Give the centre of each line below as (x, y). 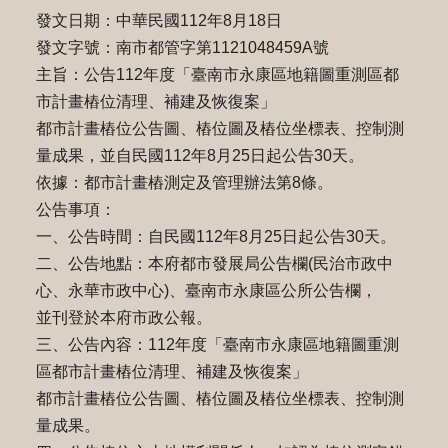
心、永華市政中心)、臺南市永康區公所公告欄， (206, 290)
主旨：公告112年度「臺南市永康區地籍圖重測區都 (217, 74)
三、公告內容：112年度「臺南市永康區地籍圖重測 (217, 344)
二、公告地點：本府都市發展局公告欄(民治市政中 (214, 263)
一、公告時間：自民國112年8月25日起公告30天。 (215, 236)
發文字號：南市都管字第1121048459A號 (182, 47)
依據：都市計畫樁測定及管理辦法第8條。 (184, 182)
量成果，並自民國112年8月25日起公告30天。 (199, 155)
